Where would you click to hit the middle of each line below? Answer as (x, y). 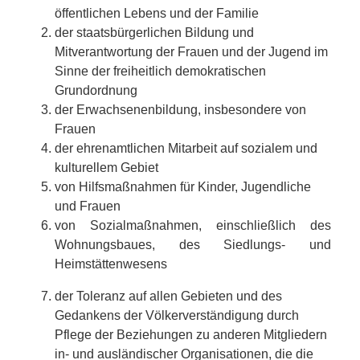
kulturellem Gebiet (106, 167)
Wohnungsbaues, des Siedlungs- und (193, 244)
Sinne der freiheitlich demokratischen (160, 71)
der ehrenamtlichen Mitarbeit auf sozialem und (186, 148)
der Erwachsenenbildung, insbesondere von (180, 109)
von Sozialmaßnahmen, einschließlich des (193, 225)
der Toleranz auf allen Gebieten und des (168, 296)
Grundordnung (96, 90)
